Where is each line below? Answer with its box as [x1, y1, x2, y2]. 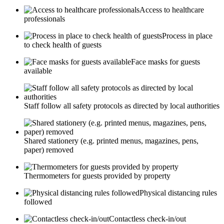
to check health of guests [24, 40, 101, 49]
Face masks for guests [131, 57, 200, 66]
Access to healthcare [139, 5, 204, 14]
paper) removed [24, 145, 73, 154]
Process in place [162, 31, 212, 40]
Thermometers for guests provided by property [24, 171, 170, 180]
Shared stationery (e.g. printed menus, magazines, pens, [24, 136, 198, 145]
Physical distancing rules [139, 188, 217, 197]
